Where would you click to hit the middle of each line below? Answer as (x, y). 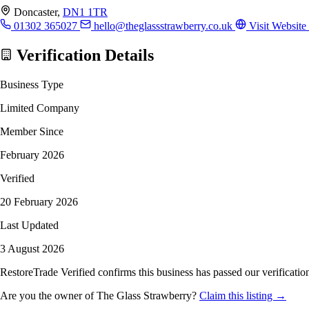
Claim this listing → (243, 295)
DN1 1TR (85, 12)
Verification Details (83, 55)
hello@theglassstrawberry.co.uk (163, 26)
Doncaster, (38, 12)
